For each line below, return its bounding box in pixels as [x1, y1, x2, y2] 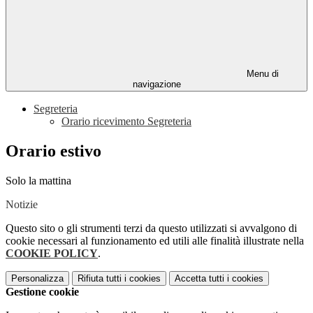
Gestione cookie [6, 286, 79, 298]
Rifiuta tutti [78, 273, 122, 284]
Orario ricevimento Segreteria [61, 115, 191, 128]
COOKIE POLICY [6, 247, 98, 260]
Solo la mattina [6, 175, 71, 187]
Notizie [6, 198, 38, 211]
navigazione [132, 79, 181, 90]
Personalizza [11, 273, 64, 284]
